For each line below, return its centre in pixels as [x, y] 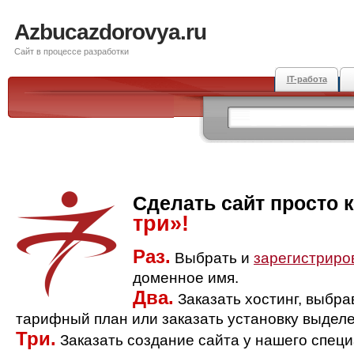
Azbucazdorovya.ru [110, 32]
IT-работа [307, 79]
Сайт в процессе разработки [72, 51]
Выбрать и [212, 258]
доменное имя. [186, 278]
